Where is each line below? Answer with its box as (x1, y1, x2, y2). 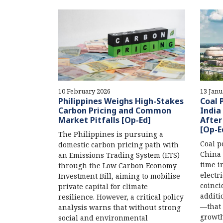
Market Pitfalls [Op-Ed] (58, 114, 151, 126)
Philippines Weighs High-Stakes (58, 96, 184, 107)
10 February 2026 (58, 87, 111, 96)
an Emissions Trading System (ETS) (58, 150, 180, 160)
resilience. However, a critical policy (58, 192, 184, 202)
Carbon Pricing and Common (58, 105, 171, 116)
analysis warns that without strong (58, 203, 181, 213)
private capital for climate (58, 182, 148, 192)
